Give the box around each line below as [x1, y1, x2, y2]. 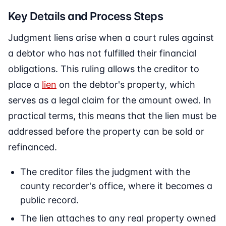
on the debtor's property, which [56, 79, 195, 90]
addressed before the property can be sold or [8, 126, 204, 137]
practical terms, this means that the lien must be [8, 110, 216, 122]
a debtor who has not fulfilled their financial [8, 48, 196, 59]
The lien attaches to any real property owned [20, 213, 216, 224]
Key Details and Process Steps [8, 10, 163, 23]
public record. [20, 195, 79, 206]
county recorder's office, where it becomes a [20, 181, 212, 192]
